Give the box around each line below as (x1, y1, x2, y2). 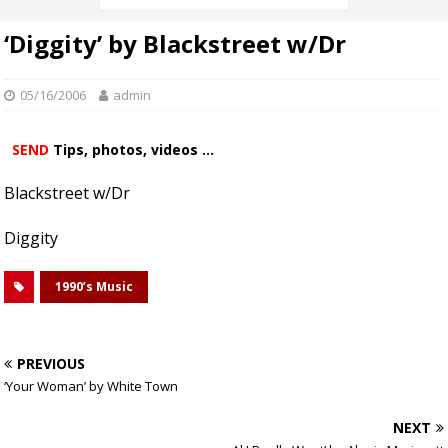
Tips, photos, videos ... (49, 140, 214, 160)
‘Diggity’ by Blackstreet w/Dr (4, 27, 346, 61)
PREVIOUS (17, 354, 85, 374)
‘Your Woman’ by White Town (4, 377, 178, 396)
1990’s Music (55, 278, 133, 296)
